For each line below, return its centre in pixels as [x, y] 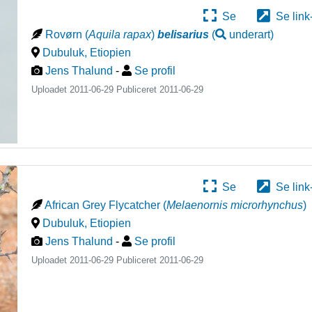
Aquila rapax [120, 34]
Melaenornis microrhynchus [235, 205]
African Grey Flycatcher [103, 205]
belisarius [184, 34]
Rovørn [64, 34]
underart [250, 34]
